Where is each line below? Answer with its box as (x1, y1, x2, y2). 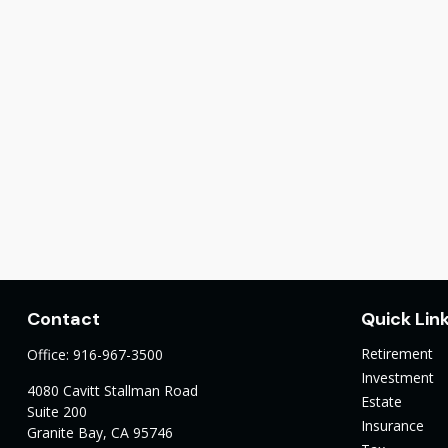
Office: (26, 344, 73, 364)
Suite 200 (26, 401, 87, 421)
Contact (26, 306, 100, 331)
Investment (361, 367, 435, 387)
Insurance (361, 415, 425, 435)
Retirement (361, 343, 434, 363)
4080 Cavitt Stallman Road (26, 380, 198, 400)
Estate (361, 391, 403, 411)
